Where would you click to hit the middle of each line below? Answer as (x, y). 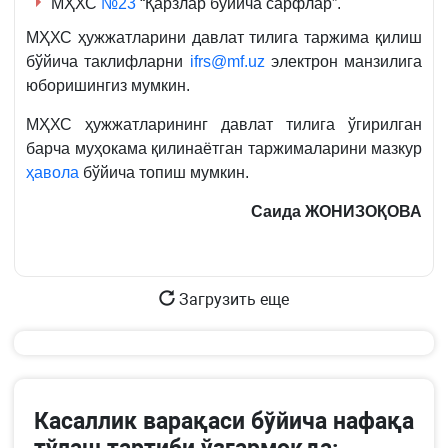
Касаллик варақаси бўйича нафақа (224, 422)
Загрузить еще (232, 300)
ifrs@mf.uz (227, 62)
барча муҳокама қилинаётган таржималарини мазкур (224, 149)
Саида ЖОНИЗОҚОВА (336, 212)
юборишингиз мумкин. (108, 86)
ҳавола (52, 173)
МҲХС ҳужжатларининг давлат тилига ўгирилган (224, 125)
